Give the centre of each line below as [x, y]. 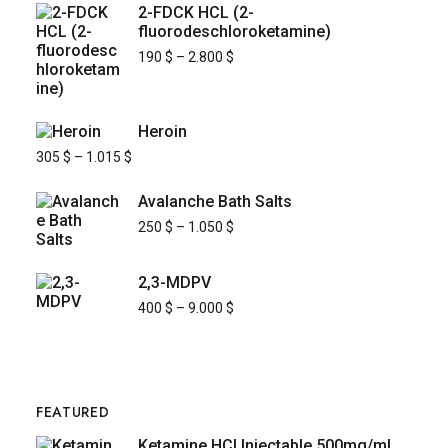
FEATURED [72, 412]
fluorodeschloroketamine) [234, 32]
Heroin [162, 132]
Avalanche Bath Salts [214, 202]
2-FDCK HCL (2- [195, 13]
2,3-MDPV [174, 283]
